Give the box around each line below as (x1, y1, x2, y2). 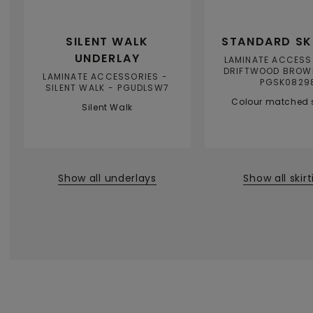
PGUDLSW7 (117, 82, 170, 94)
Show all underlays (58, 170, 156, 185)
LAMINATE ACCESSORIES (43, 71, 159, 83)
